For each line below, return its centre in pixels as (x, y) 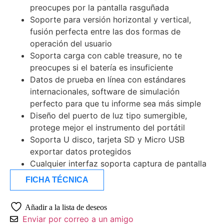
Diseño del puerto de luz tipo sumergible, (108, 115)
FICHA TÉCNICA (57, 179)
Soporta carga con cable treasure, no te (106, 55)
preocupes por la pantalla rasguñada (99, 7)
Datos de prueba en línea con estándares (108, 79)
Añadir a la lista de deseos (66, 207)
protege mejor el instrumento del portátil (107, 127)
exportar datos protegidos (80, 151)
